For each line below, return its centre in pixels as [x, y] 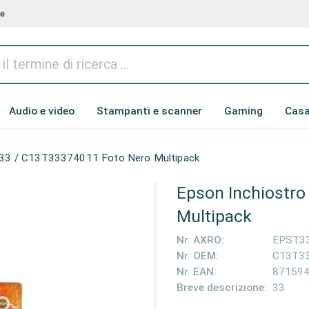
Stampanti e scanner [149, 111]
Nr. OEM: [197, 256]
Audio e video [42, 111]
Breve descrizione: [221, 288]
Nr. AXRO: [200, 240]
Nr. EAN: [196, 272]
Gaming [243, 111]
